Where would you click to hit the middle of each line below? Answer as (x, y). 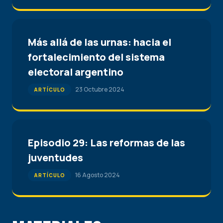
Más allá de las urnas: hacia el (100, 42)
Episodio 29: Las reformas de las (107, 143)
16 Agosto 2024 (98, 175)
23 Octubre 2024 (100, 89)
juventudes (56, 158)
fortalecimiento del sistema (96, 57)
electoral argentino (76, 72)
